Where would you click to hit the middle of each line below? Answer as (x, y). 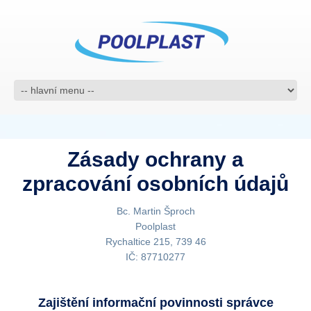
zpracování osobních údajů (155, 184)
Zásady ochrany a (155, 159)
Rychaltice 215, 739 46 (155, 242)
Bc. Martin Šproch (155, 211)
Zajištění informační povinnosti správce (155, 303)
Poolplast (155, 226)
